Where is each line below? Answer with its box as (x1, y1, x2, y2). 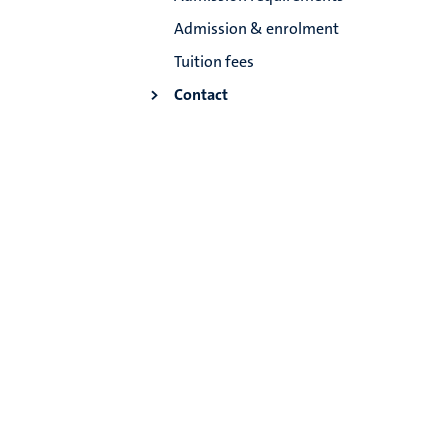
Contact (174, 84, 229, 106)
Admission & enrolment (174, 18, 340, 40)
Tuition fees (174, 51, 255, 73)
